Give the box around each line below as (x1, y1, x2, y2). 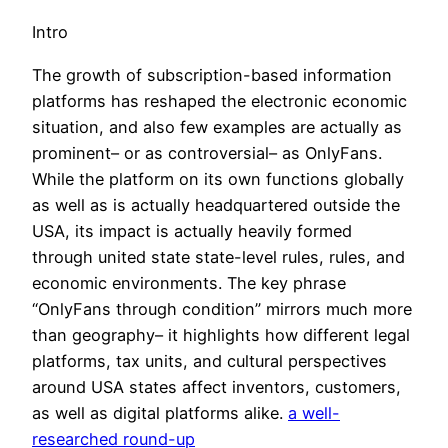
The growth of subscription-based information (32, 64, 392, 85)
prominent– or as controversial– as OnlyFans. (32, 142, 382, 163)
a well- (288, 402, 340, 423)
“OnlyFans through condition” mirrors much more (32, 298, 412, 319)
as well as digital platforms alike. (32, 402, 288, 423)
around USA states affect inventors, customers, (32, 376, 401, 397)
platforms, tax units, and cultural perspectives (32, 350, 387, 371)
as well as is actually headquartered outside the (32, 194, 400, 215)
